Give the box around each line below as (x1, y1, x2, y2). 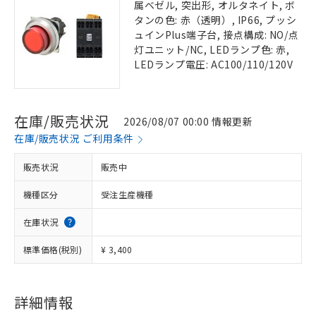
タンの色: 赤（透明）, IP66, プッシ (134, 13, 297, 27)
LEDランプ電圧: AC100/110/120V (134, 57, 293, 71)
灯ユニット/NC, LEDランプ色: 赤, (134, 42, 290, 56)
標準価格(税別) (23, 243, 83, 255)
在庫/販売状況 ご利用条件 (14, 131, 134, 145)
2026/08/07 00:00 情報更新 (123, 114, 253, 128)
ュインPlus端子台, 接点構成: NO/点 (134, 28, 299, 42)
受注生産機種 (101, 188, 154, 200)
